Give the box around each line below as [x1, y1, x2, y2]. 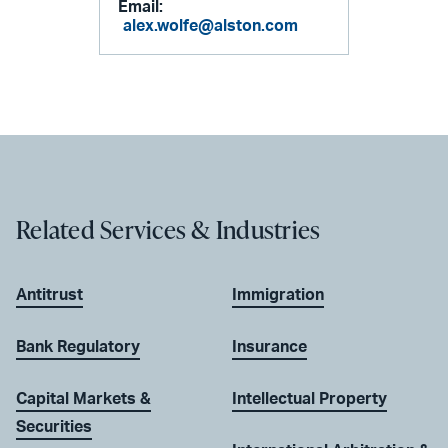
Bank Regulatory [16, 339, 140, 356]
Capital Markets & [16, 391, 151, 408]
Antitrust [16, 287, 83, 304]
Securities [16, 419, 92, 436]
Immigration [232, 287, 324, 304]
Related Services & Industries [16, 212, 321, 248]
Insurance [232, 339, 307, 356]
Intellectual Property [232, 391, 387, 408]
